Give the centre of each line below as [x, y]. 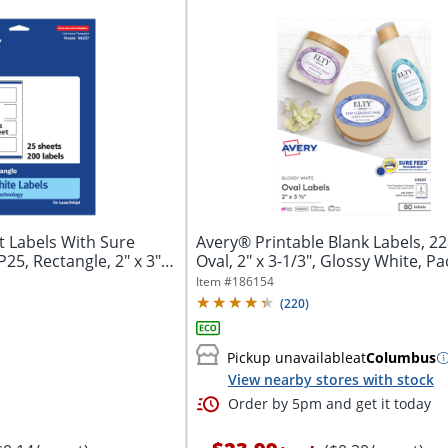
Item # [213, 282]
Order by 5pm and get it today [329, 403]
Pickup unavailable [289, 357]
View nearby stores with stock [330, 380]
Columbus [400, 357]
